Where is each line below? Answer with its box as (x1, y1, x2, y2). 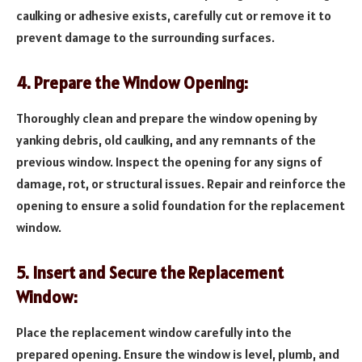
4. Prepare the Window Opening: (16, 72, 248, 94)
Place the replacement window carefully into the (16, 323, 292, 340)
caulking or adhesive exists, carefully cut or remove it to (16, 6, 331, 23)
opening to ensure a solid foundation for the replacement (16, 196, 345, 213)
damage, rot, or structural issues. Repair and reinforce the (16, 175, 346, 192)
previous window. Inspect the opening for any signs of (16, 153, 322, 170)
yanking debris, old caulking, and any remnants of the (16, 131, 316, 148)
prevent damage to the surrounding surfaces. (16, 28, 275, 45)
